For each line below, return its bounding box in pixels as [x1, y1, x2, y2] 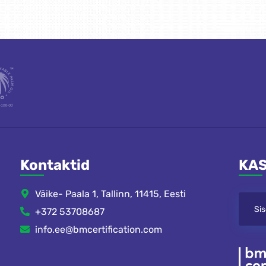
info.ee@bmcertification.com [35, 224, 162, 235]
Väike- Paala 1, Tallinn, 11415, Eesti [35, 188, 186, 199]
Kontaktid [20, 157, 90, 173]
